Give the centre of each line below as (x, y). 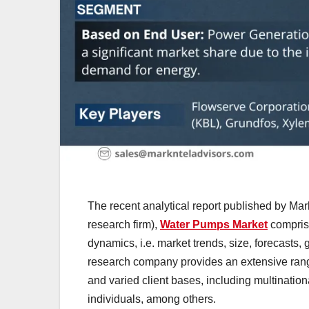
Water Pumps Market (214, 225)
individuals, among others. (152, 299)
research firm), (124, 225)
